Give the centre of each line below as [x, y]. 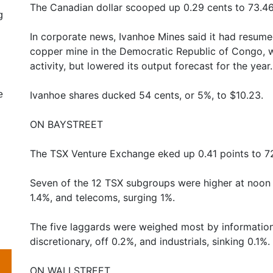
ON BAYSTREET [66, 124]
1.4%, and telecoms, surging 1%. [102, 197]
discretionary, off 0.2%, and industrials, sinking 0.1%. [150, 241]
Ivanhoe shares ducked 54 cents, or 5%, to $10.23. [147, 95]
